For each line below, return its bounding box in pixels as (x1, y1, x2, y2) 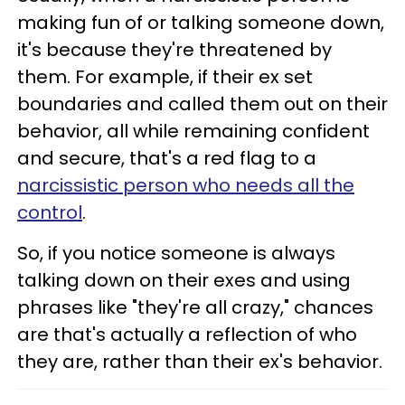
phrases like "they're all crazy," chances (17, 295, 373, 321)
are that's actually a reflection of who (17, 322, 357, 348)
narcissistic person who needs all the (17, 173, 354, 199)
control (17, 200, 82, 226)
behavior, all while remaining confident (17, 118, 370, 145)
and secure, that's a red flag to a (17, 146, 316, 172)
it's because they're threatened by (17, 37, 332, 63)
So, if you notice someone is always (17, 240, 335, 267)
